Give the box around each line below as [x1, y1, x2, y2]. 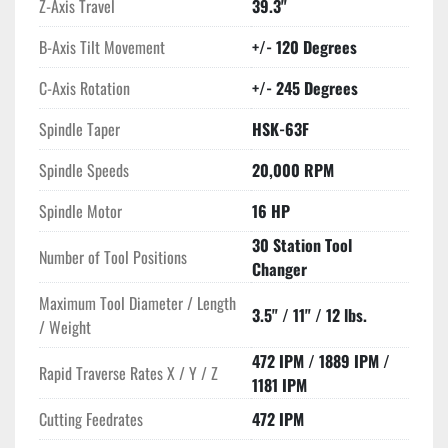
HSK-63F [252, 117, 309, 142]
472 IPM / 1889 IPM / [252, 349, 390, 374]
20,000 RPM [252, 158, 334, 183]
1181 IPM [252, 373, 307, 398]
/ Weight [39, 315, 91, 340]
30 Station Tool [252, 233, 352, 258]
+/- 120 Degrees [252, 35, 357, 60]
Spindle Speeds [39, 158, 129, 183]
